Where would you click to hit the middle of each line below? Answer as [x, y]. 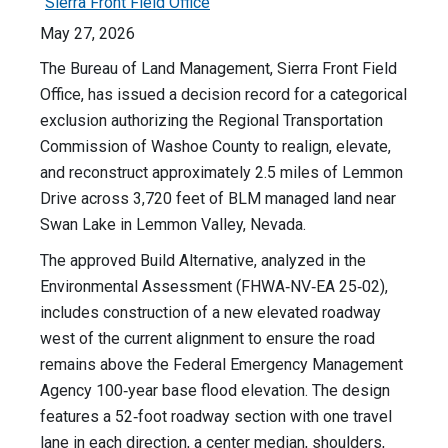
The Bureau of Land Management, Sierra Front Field [218, 69]
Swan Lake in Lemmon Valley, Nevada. [175, 225]
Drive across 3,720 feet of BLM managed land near [218, 199]
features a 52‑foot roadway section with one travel [216, 417]
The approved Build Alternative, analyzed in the [203, 261]
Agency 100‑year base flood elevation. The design [215, 391]
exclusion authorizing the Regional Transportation [211, 121]
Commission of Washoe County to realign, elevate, [215, 147]
